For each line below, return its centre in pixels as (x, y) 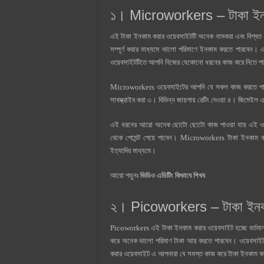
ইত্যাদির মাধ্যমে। (133, 150)
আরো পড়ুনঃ (125, 175)
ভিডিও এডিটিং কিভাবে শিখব (173, 175)
